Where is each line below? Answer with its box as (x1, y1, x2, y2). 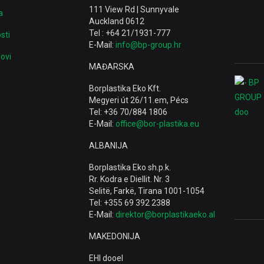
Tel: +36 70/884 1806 (89, 107, 167, 117)
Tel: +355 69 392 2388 (89, 198, 170, 207)
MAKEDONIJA (89, 232, 140, 241)
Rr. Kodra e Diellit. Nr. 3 (89, 174, 170, 184)
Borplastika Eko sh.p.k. (89, 163, 171, 172)
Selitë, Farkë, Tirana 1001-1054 (89, 186, 204, 196)
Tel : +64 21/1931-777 (89, 28, 170, 38)
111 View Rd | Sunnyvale (89, 5, 179, 14)
